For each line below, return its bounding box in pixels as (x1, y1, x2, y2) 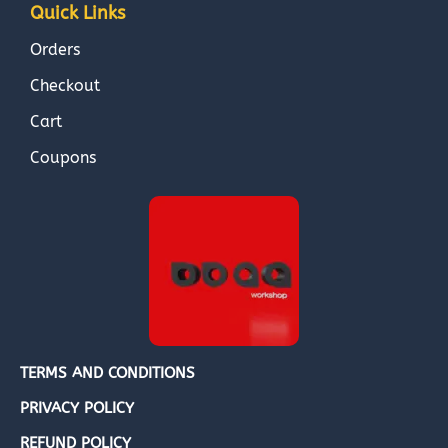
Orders (30, 40, 80, 60)
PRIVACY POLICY (20, 399, 134, 418)
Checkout (30, 76, 100, 96)
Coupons (30, 148, 96, 168)
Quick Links (30, 2, 125, 25)
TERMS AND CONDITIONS (20, 364, 195, 383)
